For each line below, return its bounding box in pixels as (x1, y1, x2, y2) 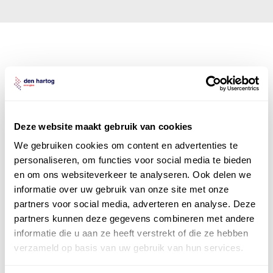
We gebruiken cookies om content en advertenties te (14, 140, 238, 151)
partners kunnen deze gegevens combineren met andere (14, 213, 255, 224)
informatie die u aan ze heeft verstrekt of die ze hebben (14, 228, 248, 238)
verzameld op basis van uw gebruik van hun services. (14, 243, 244, 253)
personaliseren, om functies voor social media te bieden (14, 155, 252, 165)
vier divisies (133, 84, 201, 99)
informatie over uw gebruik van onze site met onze (14, 184, 229, 194)
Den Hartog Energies (77, 71, 196, 86)
